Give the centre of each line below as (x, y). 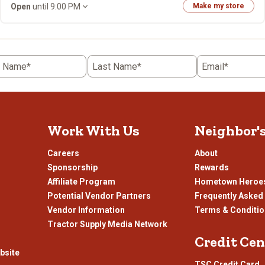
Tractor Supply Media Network (107, 224)
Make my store (219, 6)
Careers (63, 153)
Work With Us (93, 130)
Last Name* (117, 67)
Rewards (212, 167)
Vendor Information (86, 210)
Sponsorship (72, 167)
